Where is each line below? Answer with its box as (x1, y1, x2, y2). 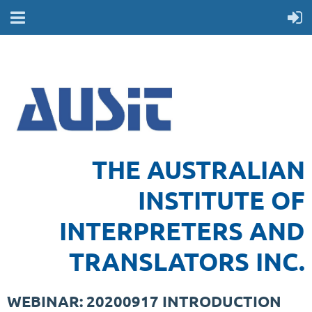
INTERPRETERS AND (59, 215, 305, 247)
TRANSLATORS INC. (69, 246, 305, 277)
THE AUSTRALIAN (92, 154, 305, 185)
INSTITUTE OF (138, 185, 305, 216)
